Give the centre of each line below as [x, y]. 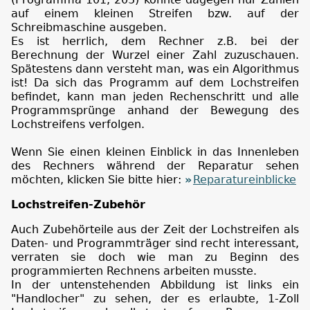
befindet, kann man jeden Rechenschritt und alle [155, 96]
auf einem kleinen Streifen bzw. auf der [155, 13]
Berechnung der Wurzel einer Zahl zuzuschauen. [155, 55]
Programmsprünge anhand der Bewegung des [155, 110]
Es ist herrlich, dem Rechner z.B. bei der [155, 41]
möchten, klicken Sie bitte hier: [98, 179]
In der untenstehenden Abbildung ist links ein [155, 284]
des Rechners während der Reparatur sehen [155, 165]
